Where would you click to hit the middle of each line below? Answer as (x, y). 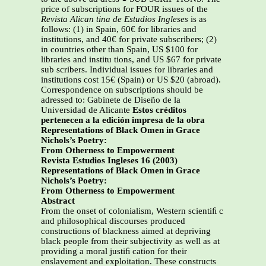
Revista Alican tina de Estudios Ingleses (115, 19)
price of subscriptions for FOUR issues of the (124, 9)
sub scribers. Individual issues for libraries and (127, 70)
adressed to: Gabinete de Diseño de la (111, 100)
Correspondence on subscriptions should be (122, 90)
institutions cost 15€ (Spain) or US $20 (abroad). (131, 80)
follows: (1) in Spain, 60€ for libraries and (119, 29)
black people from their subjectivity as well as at (130, 241)
